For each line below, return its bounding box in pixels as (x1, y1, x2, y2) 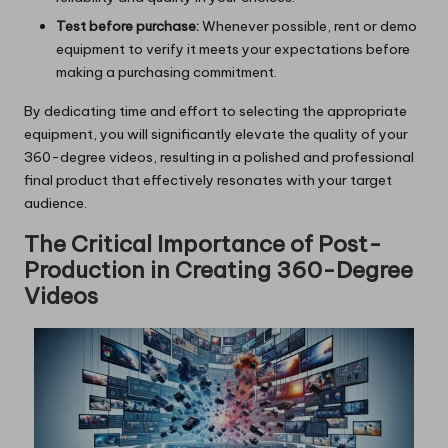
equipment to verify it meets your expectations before (56, 39, 410, 58)
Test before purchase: (56, 16, 199, 35)
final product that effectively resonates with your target (24, 170, 392, 189)
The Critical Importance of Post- (24, 229, 382, 258)
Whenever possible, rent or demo (199, 16, 417, 35)
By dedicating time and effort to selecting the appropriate (24, 101, 407, 120)
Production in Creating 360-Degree (24, 255, 413, 284)
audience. (24, 193, 87, 212)
